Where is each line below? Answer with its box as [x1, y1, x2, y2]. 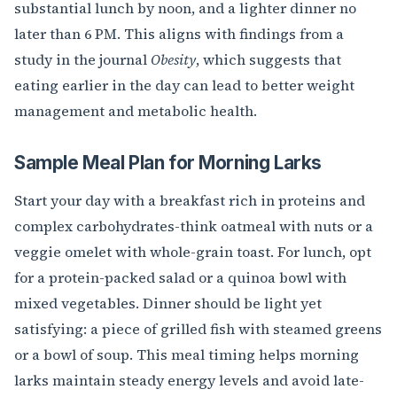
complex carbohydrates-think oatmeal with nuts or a [14, 216, 373, 237]
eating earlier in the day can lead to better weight [14, 75, 354, 96]
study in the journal [14, 50, 151, 70]
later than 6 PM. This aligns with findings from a [14, 24, 344, 44]
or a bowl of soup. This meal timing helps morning [14, 345, 359, 365]
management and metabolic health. [14, 101, 257, 121]
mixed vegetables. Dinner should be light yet [14, 293, 322, 314]
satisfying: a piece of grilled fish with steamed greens [14, 319, 382, 339]
